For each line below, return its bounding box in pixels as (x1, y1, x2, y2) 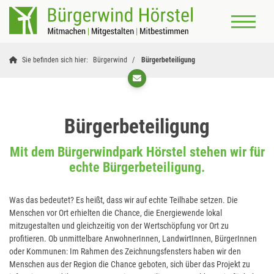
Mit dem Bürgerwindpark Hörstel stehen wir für (9, 144, 265, 160)
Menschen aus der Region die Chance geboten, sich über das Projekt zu (9, 259, 250, 270)
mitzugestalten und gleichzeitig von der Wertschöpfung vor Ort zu (9, 221, 229, 231)
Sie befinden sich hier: (22, 56, 88, 64)
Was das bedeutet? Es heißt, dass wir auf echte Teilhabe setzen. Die (9, 195, 238, 206)
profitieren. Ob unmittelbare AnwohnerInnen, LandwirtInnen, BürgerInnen (9, 234, 257, 244)
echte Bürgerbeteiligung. (69, 160, 205, 175)
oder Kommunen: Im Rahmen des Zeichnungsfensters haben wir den (9, 246, 241, 257)
